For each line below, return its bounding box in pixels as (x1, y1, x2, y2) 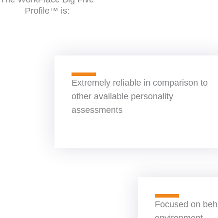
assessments (72, 105, 123, 115)
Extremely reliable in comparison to (72, 77, 208, 88)
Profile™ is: (24, 5, 70, 16)
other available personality (72, 91, 173, 101)
